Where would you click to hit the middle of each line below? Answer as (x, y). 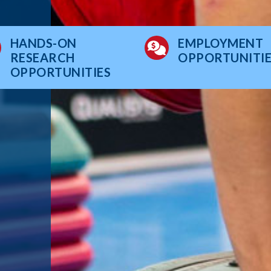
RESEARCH (42, 57)
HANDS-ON (43, 43)
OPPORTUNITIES (60, 72)
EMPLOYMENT (220, 43)
